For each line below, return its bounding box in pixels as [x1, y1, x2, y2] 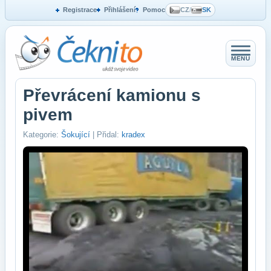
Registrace [63, 6, 97, 13]
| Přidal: [90, 129, 122, 139]
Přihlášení [104, 6, 135, 13]
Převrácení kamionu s [23, 85, 201, 105]
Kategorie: [23, 129, 61, 139]
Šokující [61, 129, 90, 139]
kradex [122, 129, 145, 139]
